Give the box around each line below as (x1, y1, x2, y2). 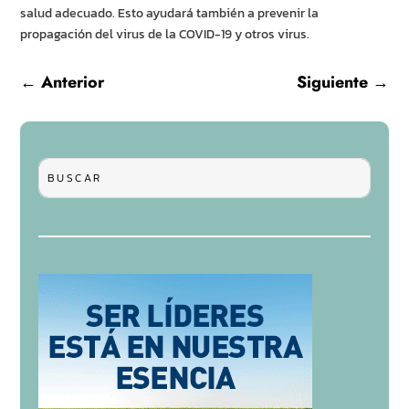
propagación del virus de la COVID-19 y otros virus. (20, 25, 310, 45)
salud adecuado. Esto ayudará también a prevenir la (20, 4, 320, 24)
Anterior (41, 70, 105, 95)
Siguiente (296, 70, 368, 95)
